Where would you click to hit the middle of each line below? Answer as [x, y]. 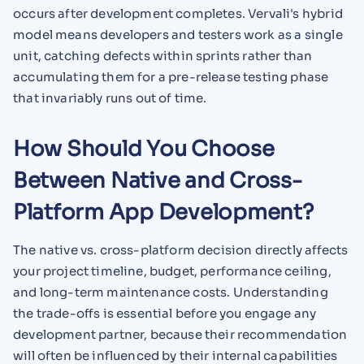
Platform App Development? [163, 212]
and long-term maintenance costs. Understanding [171, 292]
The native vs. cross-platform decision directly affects [181, 249]
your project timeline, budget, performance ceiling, [172, 271]
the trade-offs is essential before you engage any [165, 313]
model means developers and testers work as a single [178, 35]
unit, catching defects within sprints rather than [163, 56]
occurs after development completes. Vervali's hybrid [178, 14]
